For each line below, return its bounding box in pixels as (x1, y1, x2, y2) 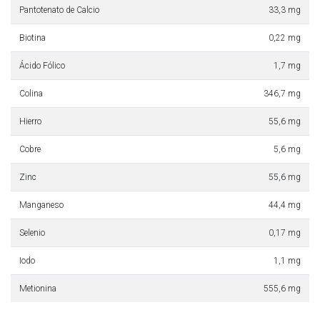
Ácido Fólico (19, 60, 65, 71)
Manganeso (19, 199, 64, 210)
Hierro (19, 116, 41, 126)
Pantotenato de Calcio (19, 4, 99, 15)
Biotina (19, 32, 46, 43)
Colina (19, 88, 43, 99)
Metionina (19, 283, 56, 294)
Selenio (19, 227, 45, 238)
